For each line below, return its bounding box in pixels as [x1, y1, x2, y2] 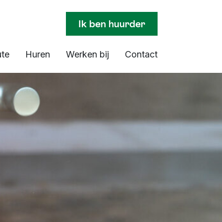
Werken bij [66, 49, 109, 59]
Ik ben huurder [78, 17, 145, 30]
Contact [125, 49, 158, 59]
